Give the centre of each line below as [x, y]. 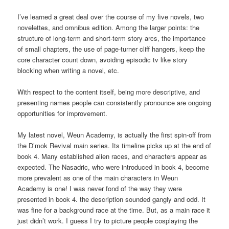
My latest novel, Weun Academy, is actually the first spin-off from [114, 135]
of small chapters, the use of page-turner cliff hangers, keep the [111, 49]
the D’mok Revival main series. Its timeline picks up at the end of [114, 146]
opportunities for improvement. [63, 113]
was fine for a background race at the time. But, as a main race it [114, 210]
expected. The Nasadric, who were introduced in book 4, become [113, 167]
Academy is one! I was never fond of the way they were [100, 189]
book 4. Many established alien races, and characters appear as [112, 156]
